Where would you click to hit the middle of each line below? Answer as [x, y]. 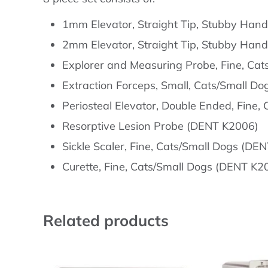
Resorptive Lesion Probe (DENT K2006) [160, 126]
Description [85, 15]
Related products [106, 220]
